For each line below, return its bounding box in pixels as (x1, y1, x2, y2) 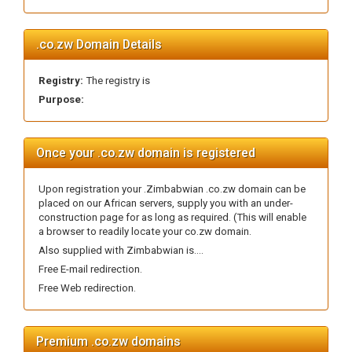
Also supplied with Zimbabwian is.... (38, 244, 203, 256)
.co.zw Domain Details (36, 37, 162, 52)
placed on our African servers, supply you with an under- (38, 197, 293, 209)
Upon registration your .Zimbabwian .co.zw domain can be (38, 183, 306, 195)
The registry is (83, 75, 150, 86)
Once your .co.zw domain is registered (36, 145, 255, 160)
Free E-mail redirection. (38, 263, 142, 275)
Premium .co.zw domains (36, 334, 181, 349)
